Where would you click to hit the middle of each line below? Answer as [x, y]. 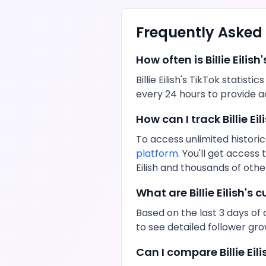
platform [157, 153]
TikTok [205, 80]
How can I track [179, 119]
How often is [171, 60]
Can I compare [178, 252]
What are [163, 193]
